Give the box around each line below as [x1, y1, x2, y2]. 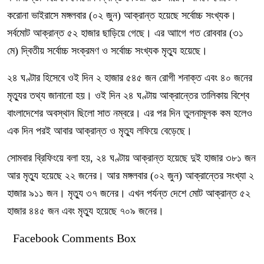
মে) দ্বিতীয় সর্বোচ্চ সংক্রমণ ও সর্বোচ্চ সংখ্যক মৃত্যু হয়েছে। [7, 45, 207, 57]
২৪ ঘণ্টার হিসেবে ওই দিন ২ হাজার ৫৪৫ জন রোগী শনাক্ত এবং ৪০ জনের [7, 72, 252, 84]
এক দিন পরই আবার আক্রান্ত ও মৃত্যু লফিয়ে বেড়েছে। [7, 125, 192, 137]
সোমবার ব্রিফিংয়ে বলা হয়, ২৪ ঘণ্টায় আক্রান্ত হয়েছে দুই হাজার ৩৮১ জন [7, 152, 256, 164]
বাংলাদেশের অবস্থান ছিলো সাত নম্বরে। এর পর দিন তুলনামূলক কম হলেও [7, 107, 252, 119]
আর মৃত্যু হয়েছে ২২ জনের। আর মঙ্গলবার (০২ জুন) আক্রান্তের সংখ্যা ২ [7, 170, 254, 181]
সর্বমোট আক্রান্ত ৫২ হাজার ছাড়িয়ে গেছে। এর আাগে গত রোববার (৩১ [7, 27, 243, 39]
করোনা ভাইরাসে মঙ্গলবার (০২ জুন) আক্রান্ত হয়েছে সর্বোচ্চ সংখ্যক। [7, 9, 236, 21]
